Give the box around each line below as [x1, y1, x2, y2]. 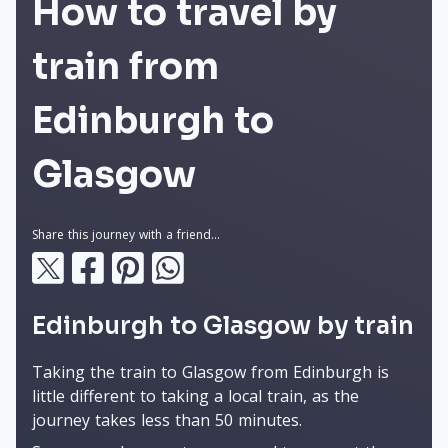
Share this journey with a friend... [32, 226, 220, 243]
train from [32, 44, 219, 89]
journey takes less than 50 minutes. [32, 409, 302, 431]
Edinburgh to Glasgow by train [32, 311, 414, 341]
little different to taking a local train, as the [32, 385, 359, 407]
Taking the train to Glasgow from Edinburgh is [32, 361, 389, 383]
